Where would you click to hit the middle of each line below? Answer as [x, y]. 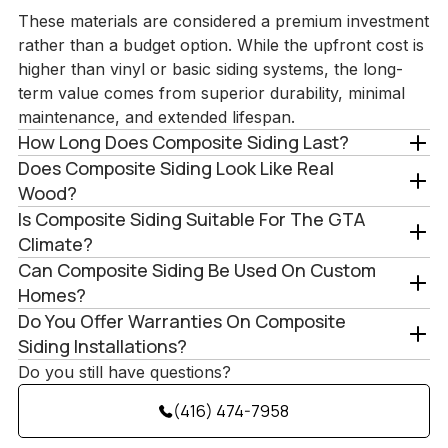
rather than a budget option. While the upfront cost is [220, 45]
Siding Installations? [102, 346]
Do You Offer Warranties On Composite [181, 321]
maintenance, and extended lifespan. [156, 117]
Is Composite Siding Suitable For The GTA [191, 219]
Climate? [55, 244]
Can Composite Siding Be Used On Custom [196, 270]
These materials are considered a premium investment [223, 21]
